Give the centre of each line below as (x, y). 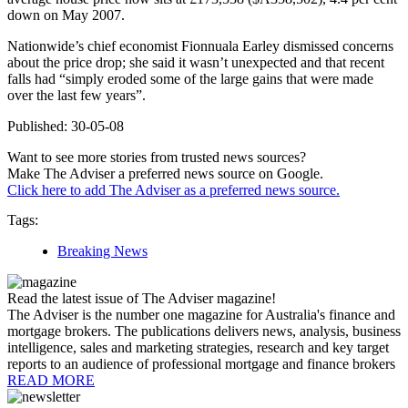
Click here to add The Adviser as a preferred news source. (173, 190)
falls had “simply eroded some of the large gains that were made (190, 79)
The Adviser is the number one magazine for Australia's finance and (201, 315)
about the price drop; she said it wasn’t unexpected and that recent (196, 63)
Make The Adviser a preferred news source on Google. (165, 174)
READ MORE (51, 381)
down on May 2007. (66, 15)
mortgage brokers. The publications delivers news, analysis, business (204, 331)
